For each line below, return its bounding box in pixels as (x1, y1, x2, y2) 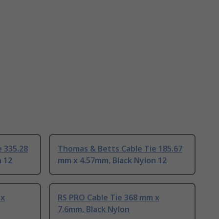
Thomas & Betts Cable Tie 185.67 (58, 143, 182, 154)
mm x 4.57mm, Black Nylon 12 (58, 155, 167, 166)
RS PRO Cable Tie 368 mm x (58, 192, 159, 203)
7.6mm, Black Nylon (58, 204, 130, 215)
